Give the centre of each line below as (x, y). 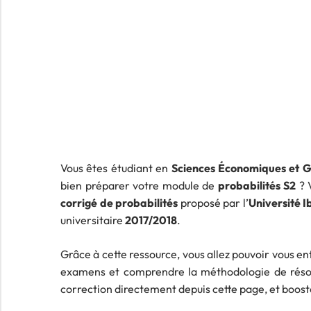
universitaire (93, 220)
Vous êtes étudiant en (116, 168)
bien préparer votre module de (139, 185)
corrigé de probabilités (119, 202)
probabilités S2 (257, 185)
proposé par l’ (213, 202)
